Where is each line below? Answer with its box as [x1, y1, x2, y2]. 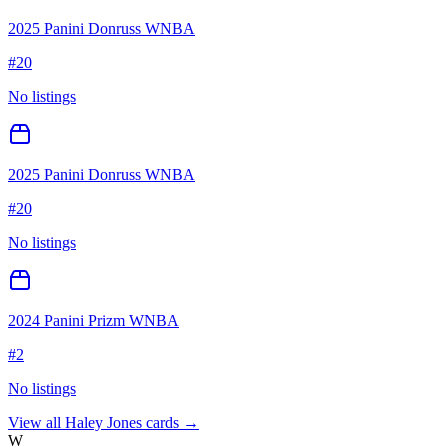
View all [8, 414, 65, 432]
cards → [142, 414, 199, 432]
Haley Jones [65, 414, 142, 432]
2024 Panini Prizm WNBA [8, 312, 179, 330]
